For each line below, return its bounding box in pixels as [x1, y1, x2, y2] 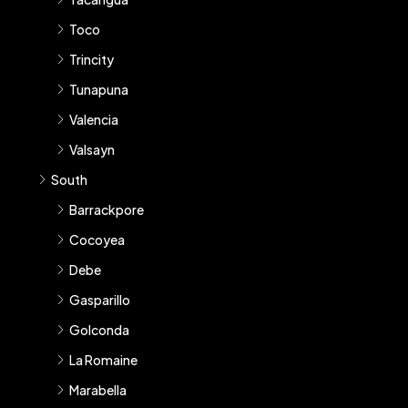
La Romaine [69, 351, 138, 368]
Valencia [69, 110, 118, 127]
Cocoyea [69, 230, 125, 248]
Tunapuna [69, 80, 128, 97]
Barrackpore [69, 200, 144, 218]
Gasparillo [69, 291, 130, 308]
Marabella [69, 381, 127, 398]
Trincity [69, 50, 114, 67]
